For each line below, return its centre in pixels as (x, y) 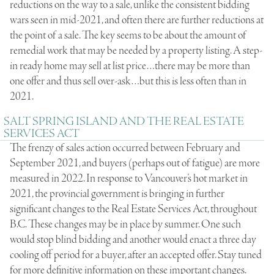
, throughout (232, 209)
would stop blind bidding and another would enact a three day (133, 240)
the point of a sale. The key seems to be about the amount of (128, 36)
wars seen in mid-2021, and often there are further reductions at (137, 20)
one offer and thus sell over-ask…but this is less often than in (128, 82)
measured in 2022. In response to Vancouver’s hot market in (129, 179)
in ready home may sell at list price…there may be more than (130, 66)
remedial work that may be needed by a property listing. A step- (136, 51)
